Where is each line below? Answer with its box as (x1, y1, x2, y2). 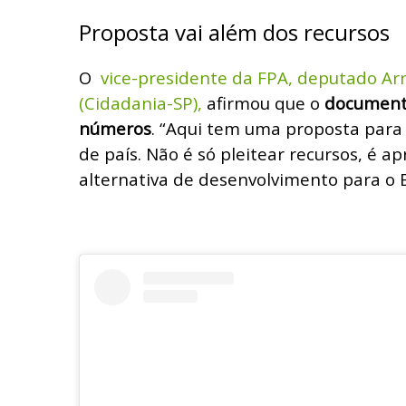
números (79, 116, 151, 140)
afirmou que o (207, 91, 324, 114)
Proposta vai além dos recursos (79, 16, 390, 47)
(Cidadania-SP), (79, 91, 207, 114)
